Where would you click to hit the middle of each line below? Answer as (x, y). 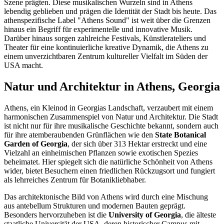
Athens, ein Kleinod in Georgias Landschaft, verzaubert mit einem (108, 108)
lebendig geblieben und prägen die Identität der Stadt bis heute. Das (110, 11)
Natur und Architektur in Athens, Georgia (112, 87)
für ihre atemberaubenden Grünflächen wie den (79, 135)
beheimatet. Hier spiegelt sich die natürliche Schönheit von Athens (108, 162)
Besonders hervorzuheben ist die (56, 215)
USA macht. (23, 65)
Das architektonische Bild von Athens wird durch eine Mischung (106, 197)
